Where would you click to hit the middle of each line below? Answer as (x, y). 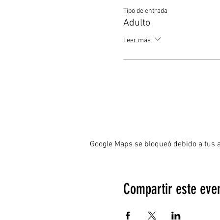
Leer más (137, 41)
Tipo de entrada (145, 11)
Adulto (137, 23)
